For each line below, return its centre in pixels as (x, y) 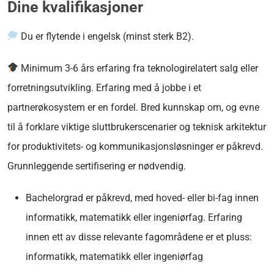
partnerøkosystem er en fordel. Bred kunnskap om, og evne (133, 107)
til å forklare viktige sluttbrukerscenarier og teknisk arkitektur (137, 127)
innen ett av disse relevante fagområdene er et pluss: (139, 237)
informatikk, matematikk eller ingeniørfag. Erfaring (134, 217)
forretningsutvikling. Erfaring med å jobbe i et (104, 87)
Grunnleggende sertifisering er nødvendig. (97, 166)
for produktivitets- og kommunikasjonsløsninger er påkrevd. (135, 146)
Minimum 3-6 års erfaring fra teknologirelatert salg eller (139, 68)
